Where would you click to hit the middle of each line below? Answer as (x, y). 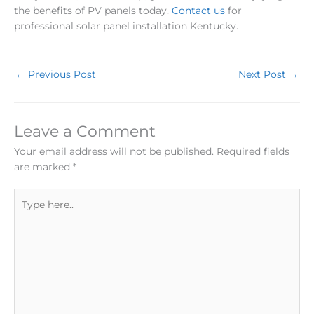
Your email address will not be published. (114, 151)
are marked (43, 166)
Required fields (253, 151)
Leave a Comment (85, 131)
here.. (26, 211)
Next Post (264, 74)
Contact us (198, 10)
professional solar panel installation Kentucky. (129, 26)
